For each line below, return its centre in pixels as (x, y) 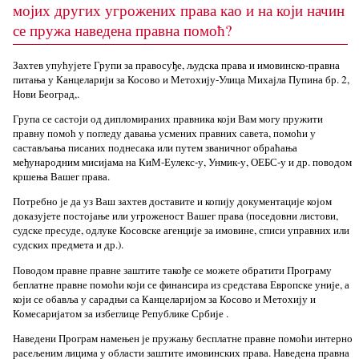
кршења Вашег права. (61, 176)
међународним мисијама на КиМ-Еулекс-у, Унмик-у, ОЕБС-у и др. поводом (182, 161)
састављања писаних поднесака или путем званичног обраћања (155, 147)
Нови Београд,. (46, 93)
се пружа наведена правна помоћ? (122, 30)
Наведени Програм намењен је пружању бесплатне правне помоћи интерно (182, 339)
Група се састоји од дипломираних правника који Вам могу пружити (167, 118)
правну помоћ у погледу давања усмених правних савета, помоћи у (164, 133)
